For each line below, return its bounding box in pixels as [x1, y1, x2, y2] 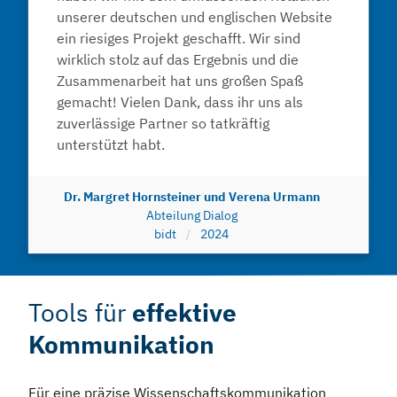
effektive [132, 296, 237, 330]
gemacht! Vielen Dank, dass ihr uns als [57, 93, 303, 112]
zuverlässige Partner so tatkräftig [57, 114, 269, 133]
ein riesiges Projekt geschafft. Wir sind [57, 29, 300, 48]
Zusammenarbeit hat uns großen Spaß [57, 72, 303, 90]
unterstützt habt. [57, 136, 165, 154]
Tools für [28, 296, 132, 330]
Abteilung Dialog [145, 206, 237, 224]
